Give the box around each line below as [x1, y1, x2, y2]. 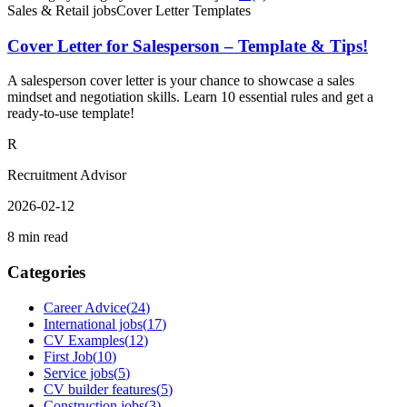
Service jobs [44, 364, 114, 381]
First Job [44, 348, 93, 364]
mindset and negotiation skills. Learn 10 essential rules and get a [7, 89, 373, 105]
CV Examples [44, 332, 124, 348]
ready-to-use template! [7, 105, 134, 122]
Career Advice [44, 299, 126, 315]
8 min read [7, 229, 68, 245]
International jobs [44, 315, 143, 332]
